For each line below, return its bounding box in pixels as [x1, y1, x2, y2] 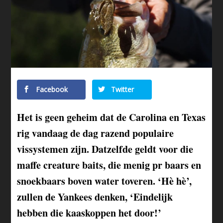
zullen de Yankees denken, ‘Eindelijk [17, 189, 173, 204]
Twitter [109, 84, 134, 94]
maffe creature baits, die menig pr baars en [17, 157, 202, 172]
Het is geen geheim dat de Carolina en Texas [17, 110, 206, 124]
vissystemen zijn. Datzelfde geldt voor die [17, 141, 194, 156]
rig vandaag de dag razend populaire [17, 125, 174, 140]
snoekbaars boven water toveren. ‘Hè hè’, [17, 173, 192, 188]
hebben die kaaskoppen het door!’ [17, 205, 162, 220]
